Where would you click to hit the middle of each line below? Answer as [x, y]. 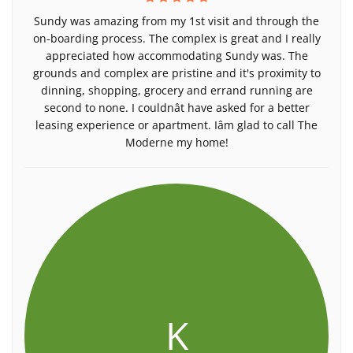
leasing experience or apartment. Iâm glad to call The [176, 125]
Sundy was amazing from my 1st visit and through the [176, 21]
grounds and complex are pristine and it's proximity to [176, 73]
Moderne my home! [176, 142]
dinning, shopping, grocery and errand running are [176, 90]
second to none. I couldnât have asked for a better [176, 108]
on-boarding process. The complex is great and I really [176, 38]
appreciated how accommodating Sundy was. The [176, 56]
